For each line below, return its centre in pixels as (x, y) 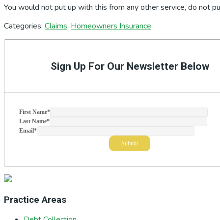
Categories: (24, 26)
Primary (24, 45)
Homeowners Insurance (111, 26)
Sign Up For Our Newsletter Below (130, 66)
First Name (33, 112)
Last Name (33, 121)
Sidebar (24, 59)
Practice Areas (35, 200)
